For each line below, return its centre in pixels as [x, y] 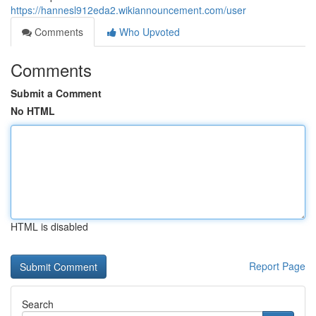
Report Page [277, 266]
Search [38, 304]
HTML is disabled [49, 226]
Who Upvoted [148, 32]
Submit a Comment [56, 93]
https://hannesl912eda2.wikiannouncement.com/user [128, 10]
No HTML [33, 111]
